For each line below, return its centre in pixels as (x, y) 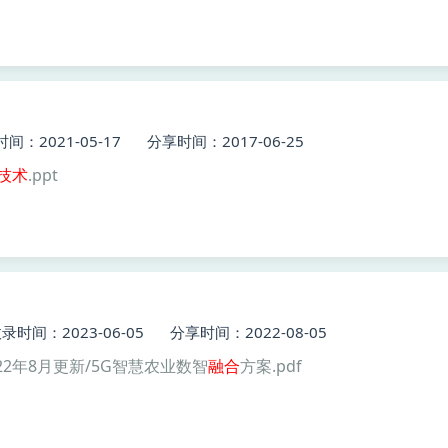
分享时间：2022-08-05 (248, 332)
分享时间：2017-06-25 (225, 141)
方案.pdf (271, 366)
